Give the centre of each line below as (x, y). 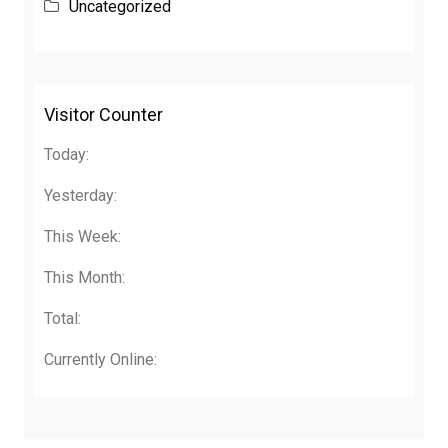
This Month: (84, 278)
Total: (62, 319)
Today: (66, 155)
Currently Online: (100, 360)
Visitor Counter (103, 115)
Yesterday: (80, 196)
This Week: (82, 237)
